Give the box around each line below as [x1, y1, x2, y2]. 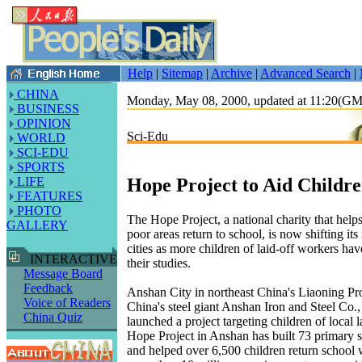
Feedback [23, 281, 73, 295]
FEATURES [14, 189, 82, 203]
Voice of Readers [23, 296, 111, 309]
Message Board [23, 267, 103, 280]
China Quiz [23, 310, 82, 324]
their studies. [127, 255, 191, 270]
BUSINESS [14, 102, 79, 116]
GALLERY [6, 218, 68, 232]
